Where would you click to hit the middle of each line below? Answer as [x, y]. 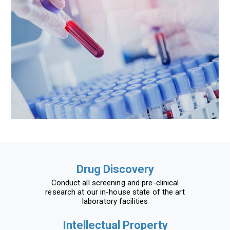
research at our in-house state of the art [115, 192]
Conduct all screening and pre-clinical [115, 183]
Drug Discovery [115, 169]
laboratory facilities [115, 201]
